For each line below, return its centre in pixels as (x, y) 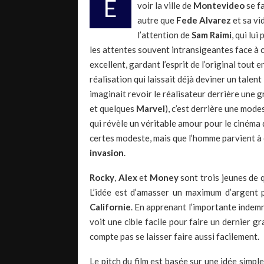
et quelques (113, 109)
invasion (107, 153)
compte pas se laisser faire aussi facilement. (174, 237)
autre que (157, 20)
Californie (110, 207)
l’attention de (164, 35)
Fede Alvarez (204, 20)
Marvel (151, 109)
